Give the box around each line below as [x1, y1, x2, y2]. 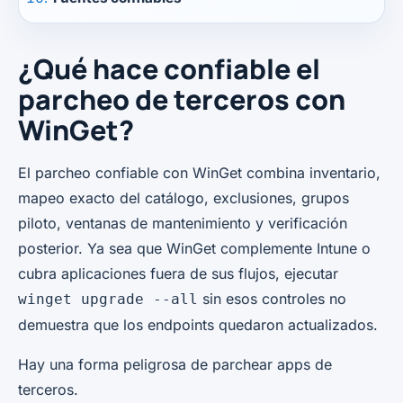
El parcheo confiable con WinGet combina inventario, [18, 164, 381, 183]
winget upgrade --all [18, 291, 198, 309]
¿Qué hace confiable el [18, 50, 320, 88]
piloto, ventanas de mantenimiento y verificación [18, 214, 347, 233]
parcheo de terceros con [18, 81, 345, 119]
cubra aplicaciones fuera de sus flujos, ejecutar [18, 264, 338, 283]
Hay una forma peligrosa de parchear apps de [18, 355, 332, 374]
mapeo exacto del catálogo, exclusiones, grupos [18, 189, 349, 208]
